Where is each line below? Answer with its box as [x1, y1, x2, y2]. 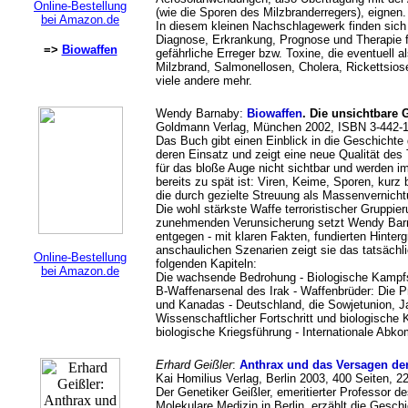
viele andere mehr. [156, 74, 252, 87]
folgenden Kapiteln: [156, 257, 257, 270]
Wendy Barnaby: [156, 107, 247, 120]
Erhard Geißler [156, 358, 232, 372]
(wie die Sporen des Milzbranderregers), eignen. [156, 5, 406, 19]
